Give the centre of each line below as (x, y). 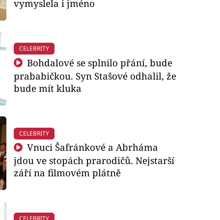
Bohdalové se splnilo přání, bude (99, 62)
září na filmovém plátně (67, 173)
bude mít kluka (47, 88)
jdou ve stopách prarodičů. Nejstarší (94, 161)
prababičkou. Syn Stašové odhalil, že (95, 76)
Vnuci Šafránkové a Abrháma (92, 147)
